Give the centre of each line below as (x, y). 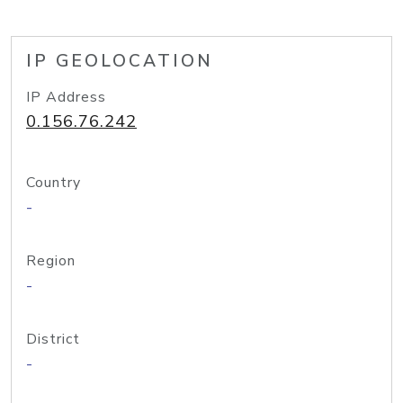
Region (51, 261)
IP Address (66, 97)
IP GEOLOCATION (120, 61)
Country (54, 183)
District (53, 339)
